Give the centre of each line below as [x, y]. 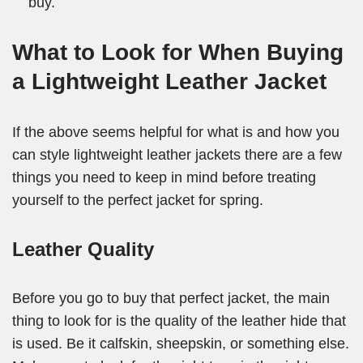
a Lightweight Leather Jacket [169, 82]
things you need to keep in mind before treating [164, 178]
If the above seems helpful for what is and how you [176, 132]
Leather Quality [83, 250]
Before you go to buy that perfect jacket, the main [171, 299]
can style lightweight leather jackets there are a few [177, 155]
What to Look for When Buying [178, 53]
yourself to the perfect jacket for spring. [140, 201]
